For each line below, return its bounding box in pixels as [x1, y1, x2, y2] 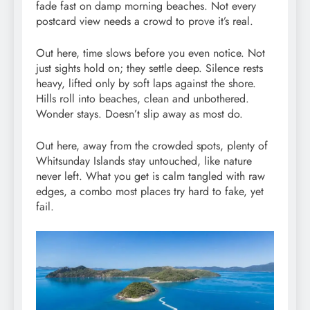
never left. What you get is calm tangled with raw [36, 167, 265, 184]
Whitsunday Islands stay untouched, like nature [36, 152, 252, 169]
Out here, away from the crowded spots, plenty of [36, 137, 268, 154]
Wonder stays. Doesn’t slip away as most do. [36, 105, 243, 122]
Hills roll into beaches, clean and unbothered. [36, 90, 249, 107]
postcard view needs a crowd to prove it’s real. [36, 12, 253, 29]
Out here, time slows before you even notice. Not [36, 44, 265, 61]
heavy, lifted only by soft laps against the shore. [36, 75, 256, 91]
